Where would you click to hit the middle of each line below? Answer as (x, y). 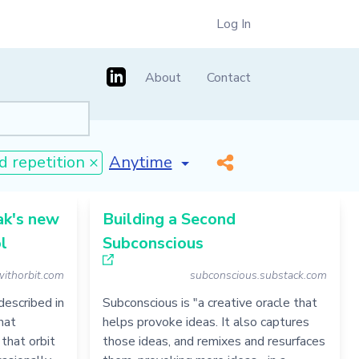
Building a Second (169, 219)
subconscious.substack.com (258, 275)
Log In (234, 24)
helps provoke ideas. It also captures (206, 322)
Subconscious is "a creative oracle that (210, 303)
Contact (229, 78)
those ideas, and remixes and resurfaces (214, 341)
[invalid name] (161, 157)
